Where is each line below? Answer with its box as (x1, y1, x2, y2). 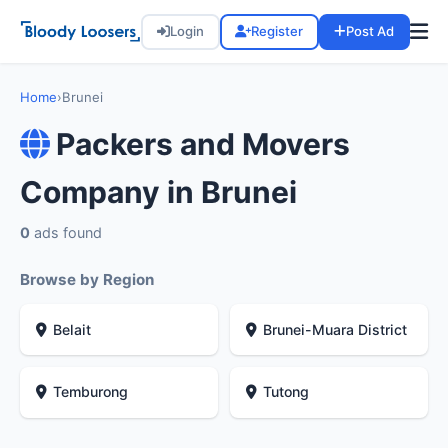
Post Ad (346, 23, 395, 40)
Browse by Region (20, 270, 154, 290)
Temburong (53, 383, 129, 401)
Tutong (263, 383, 310, 401)
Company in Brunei (20, 174, 297, 211)
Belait (53, 320, 92, 338)
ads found (30, 224, 102, 242)
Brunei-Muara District (263, 320, 408, 338)
